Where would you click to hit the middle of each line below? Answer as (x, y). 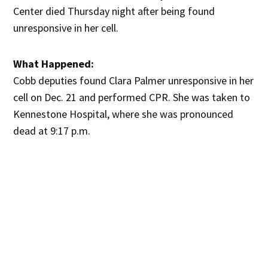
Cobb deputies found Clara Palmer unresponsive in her (134, 81)
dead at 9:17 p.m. (52, 131)
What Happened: (54, 64)
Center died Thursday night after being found (114, 11)
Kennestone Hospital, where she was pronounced (124, 114)
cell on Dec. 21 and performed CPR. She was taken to (132, 98)
